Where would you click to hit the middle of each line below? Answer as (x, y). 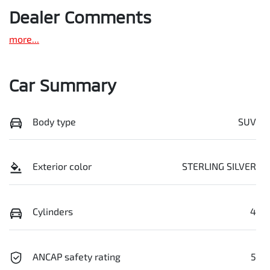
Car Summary (63, 85)
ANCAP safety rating (77, 256)
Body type (54, 121)
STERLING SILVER (219, 166)
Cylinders (53, 211)
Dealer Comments (80, 17)
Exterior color (62, 166)
